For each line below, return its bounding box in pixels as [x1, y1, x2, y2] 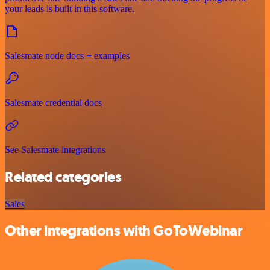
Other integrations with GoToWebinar [5, 221, 243, 241]
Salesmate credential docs [5, 97, 102, 108]
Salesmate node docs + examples [5, 50, 130, 61]
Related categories [5, 167, 122, 187]
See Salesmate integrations [5, 144, 105, 155]
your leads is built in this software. [5, 3, 134, 14]
